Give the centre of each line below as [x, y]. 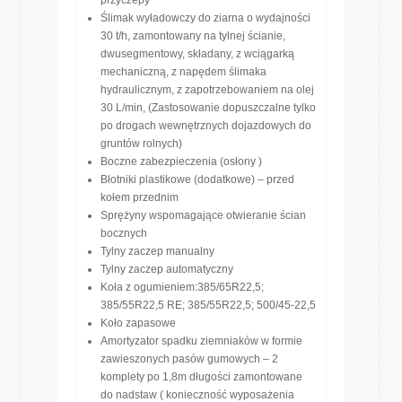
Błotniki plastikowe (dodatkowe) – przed [199, 179]
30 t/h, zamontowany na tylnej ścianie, [193, 36]
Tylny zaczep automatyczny [167, 269]
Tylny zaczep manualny [157, 251]
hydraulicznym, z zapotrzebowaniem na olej [207, 90]
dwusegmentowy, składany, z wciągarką [197, 54]
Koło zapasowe [138, 323]
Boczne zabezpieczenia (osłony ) [181, 162]
